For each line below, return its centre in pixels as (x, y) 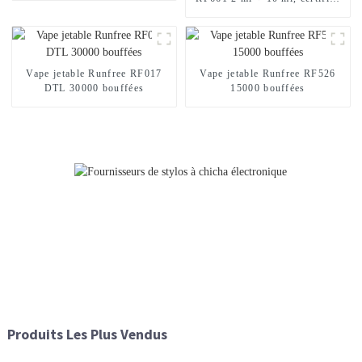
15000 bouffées (268, 88)
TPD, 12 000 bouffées (268, 13)
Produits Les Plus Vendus (87, 335)
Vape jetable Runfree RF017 (94, 73)
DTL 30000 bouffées (94, 88)
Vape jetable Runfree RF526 (268, 73)
